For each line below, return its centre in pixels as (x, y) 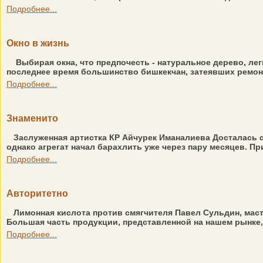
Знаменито (32, 118)
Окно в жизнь (38, 43)
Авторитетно (37, 193)
